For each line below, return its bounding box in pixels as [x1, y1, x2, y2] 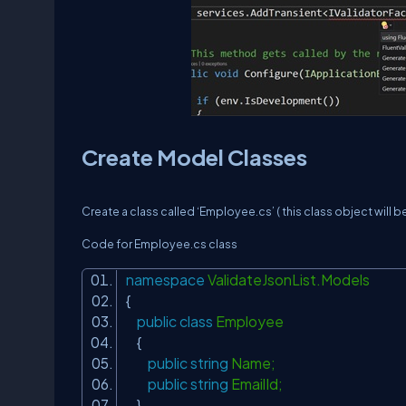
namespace [126, 271, 205, 288]
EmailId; [228, 375, 288, 392]
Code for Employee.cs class [82, 237, 237, 251]
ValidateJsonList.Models [205, 271, 375, 288]
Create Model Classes [82, 143, 307, 170]
